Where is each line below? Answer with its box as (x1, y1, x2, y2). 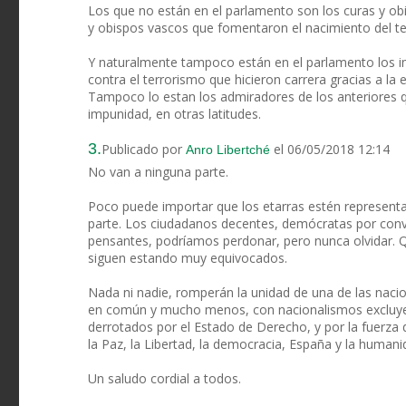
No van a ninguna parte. (88, 163, 228, 181)
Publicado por (101, 140, 186, 159)
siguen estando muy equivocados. (88, 249, 287, 267)
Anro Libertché (186, 142, 270, 158)
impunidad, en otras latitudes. (88, 105, 261, 123)
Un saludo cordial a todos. (88, 370, 241, 388)
